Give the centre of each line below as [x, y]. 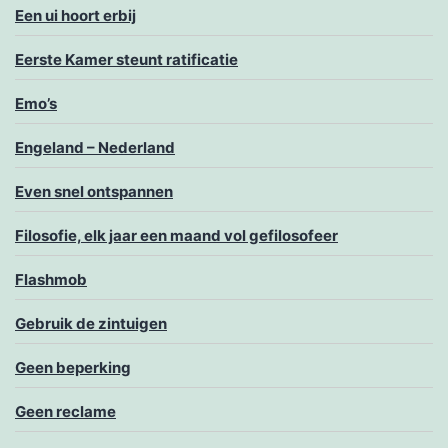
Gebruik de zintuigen [91, 324]
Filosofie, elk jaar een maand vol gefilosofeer [176, 236]
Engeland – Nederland [95, 148]
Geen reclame [65, 412]
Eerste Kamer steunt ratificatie [126, 60]
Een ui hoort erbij [75, 16]
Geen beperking [73, 368]
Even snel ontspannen [94, 192]
